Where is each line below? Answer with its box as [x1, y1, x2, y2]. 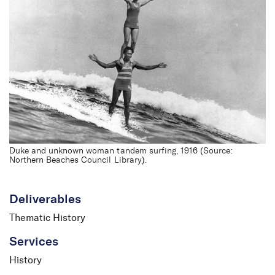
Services [9, 236, 59, 249]
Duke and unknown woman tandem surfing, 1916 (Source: [9, 147, 233, 156]
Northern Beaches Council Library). [9, 156, 147, 165]
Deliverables [9, 193, 82, 206]
